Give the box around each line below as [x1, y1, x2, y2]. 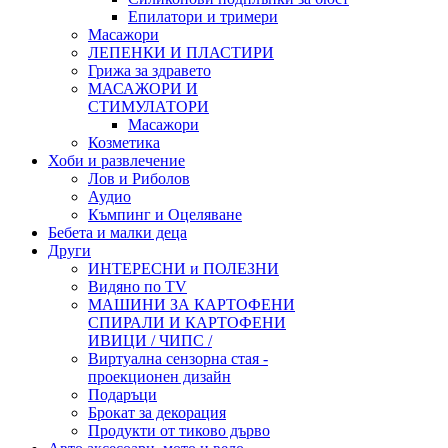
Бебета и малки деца [48, 224, 187, 241]
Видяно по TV [88, 278, 187, 295]
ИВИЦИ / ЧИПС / [88, 332, 212, 349]
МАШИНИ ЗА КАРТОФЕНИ [88, 296, 295, 313]
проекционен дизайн [88, 368, 231, 385]
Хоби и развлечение [48, 152, 185, 169]
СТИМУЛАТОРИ [88, 98, 209, 115]
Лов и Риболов [88, 170, 190, 187]
